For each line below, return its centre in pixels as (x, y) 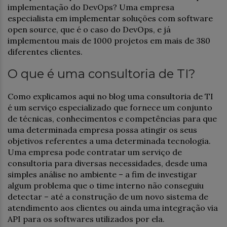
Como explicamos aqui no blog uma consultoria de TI (110, 96)
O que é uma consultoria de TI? (102, 73)
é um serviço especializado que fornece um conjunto (110, 107)
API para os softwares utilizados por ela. (86, 219)
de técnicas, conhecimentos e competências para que (112, 118)
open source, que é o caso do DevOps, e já (89, 29)
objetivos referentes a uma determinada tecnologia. (109, 141)
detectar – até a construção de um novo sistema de (108, 196)
